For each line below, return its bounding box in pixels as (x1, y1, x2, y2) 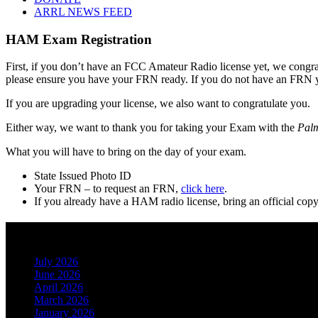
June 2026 (34, 268, 80, 281)
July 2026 (34, 256, 78, 268)
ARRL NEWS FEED (34, 6, 132, 18)
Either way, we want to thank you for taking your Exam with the (6, 121, 297, 134)
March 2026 (34, 294, 89, 307)
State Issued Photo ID (34, 170, 131, 182)
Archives (6, 222, 70, 241)
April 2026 (34, 281, 83, 294)
